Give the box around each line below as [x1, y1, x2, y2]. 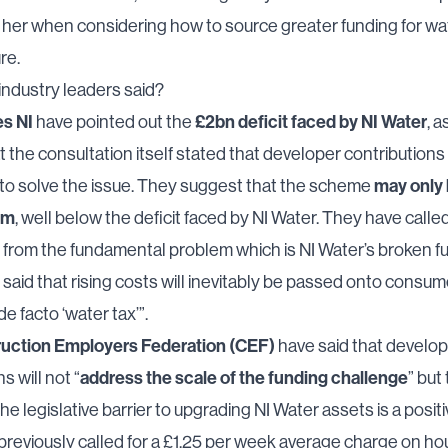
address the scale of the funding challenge [80, 366, 408, 389]
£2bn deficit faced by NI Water [195, 110, 427, 133]
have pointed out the [33, 111, 195, 132]
